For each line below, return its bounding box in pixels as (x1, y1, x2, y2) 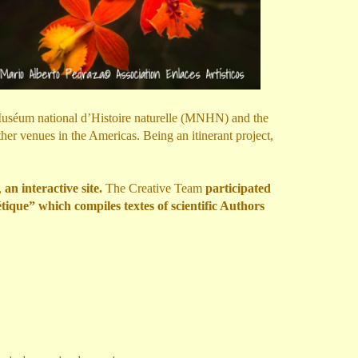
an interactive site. (5, 181, 102, 195)
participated (205, 181, 271, 195)
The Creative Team (105, 181, 205, 195)
